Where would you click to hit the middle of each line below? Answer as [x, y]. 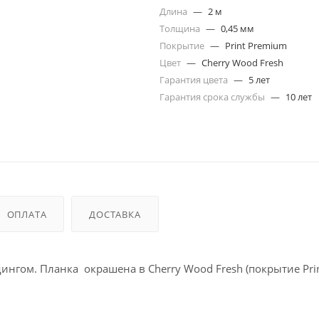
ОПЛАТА [27, 214]
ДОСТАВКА [115, 214]
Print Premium [256, 46]
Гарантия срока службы [213, 97]
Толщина [181, 28]
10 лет [299, 97]
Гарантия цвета [195, 80]
